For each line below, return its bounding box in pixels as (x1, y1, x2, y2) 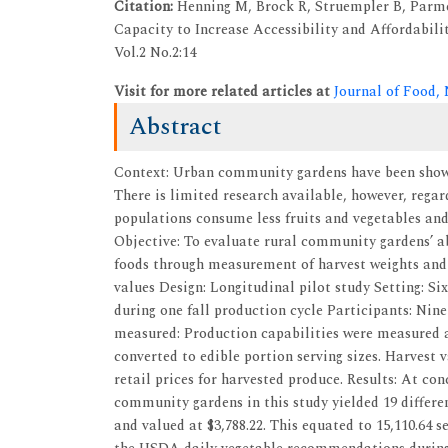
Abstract (129, 109, 221, 145)
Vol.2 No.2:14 (114, 42, 196, 63)
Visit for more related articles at (114, 81, 334, 102)
